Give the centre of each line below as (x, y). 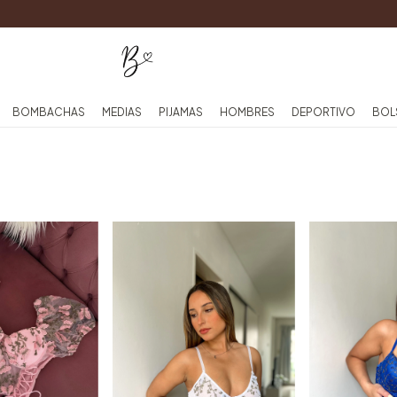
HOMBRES (248, 113)
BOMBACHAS (49, 113)
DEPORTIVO (324, 113)
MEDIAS (122, 113)
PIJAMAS (181, 113)
